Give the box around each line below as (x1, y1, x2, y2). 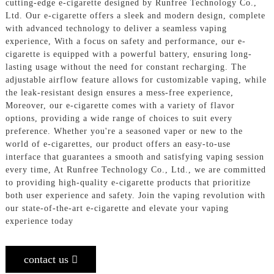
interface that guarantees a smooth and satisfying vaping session (5, 152, 264, 162)
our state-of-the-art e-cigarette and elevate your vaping (5, 204, 229, 213)
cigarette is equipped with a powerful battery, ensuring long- (5, 50, 252, 59)
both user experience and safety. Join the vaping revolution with (5, 191, 265, 201)
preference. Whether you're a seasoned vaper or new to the (5, 127, 243, 136)
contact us (23, 253, 68, 266)
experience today (5, 217, 73, 226)
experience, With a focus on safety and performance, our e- (5, 37, 246, 46)
